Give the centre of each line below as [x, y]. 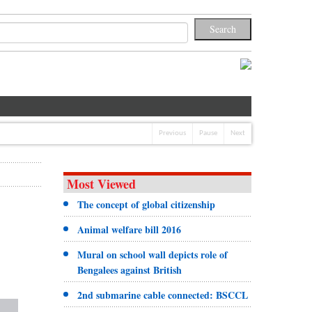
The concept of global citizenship [146, 204]
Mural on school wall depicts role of [152, 254]
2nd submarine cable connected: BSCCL [162, 295]
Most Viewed [101, 184]
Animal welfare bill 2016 [129, 229]
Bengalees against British [129, 270]
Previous [172, 133]
